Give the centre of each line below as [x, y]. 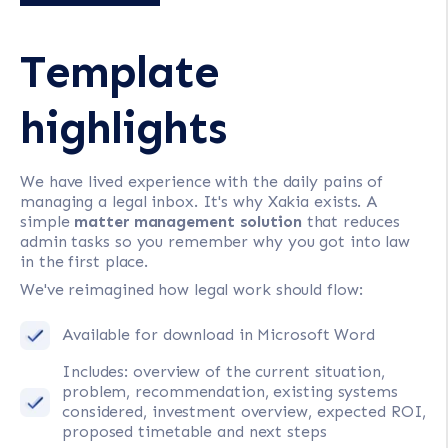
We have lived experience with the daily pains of [202, 181]
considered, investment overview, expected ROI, [244, 411]
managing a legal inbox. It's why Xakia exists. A [199, 201]
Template [119, 71]
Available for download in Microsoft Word [218, 334]
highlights [123, 127]
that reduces [350, 221]
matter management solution [188, 221]
